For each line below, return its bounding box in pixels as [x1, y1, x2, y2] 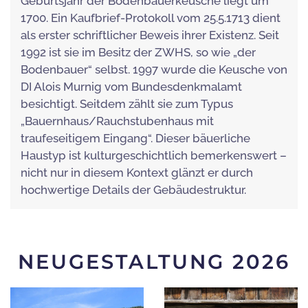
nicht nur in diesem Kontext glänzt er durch [21, 166, 253, 180]
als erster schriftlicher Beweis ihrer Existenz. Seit [21, 28, 279, 43]
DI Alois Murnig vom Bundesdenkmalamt [21, 80, 242, 94]
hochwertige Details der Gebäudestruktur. [21, 183, 246, 197]
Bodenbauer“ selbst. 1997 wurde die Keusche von [21, 63, 287, 77]
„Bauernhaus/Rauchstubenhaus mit [21, 114, 214, 129]
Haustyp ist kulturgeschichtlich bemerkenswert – [21, 148, 287, 163]
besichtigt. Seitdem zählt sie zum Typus [21, 97, 233, 111]
